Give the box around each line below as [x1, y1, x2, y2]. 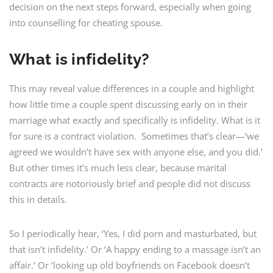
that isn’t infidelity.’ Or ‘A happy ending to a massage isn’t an [9, 243, 261, 255]
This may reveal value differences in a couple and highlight [9, 82, 254, 94]
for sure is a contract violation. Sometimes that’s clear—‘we [9, 130, 259, 142]
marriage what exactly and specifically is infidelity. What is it [9, 114, 260, 126]
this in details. [9, 193, 67, 205]
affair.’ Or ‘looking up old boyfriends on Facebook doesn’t [9, 259, 250, 271]
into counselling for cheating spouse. [9, 16, 163, 29]
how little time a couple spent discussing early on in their [9, 98, 247, 110]
